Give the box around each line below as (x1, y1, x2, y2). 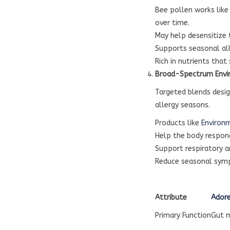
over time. (155, 18, 189, 27)
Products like (155, 119, 201, 127)
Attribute (155, 193, 187, 202)
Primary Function (155, 211, 211, 220)
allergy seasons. (155, 101, 210, 109)
